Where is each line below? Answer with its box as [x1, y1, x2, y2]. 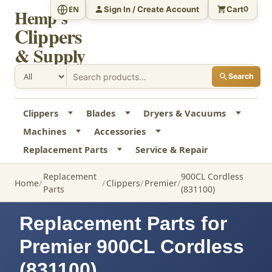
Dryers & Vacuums [143, 107, 226, 120]
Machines [22, 125, 66, 138]
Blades [86, 107, 115, 120]
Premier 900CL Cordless [19, 236, 244, 258]
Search [228, 72, 254, 81]
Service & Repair [135, 143, 208, 156]
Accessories [93, 125, 146, 138]
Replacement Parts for [19, 212, 227, 235]
